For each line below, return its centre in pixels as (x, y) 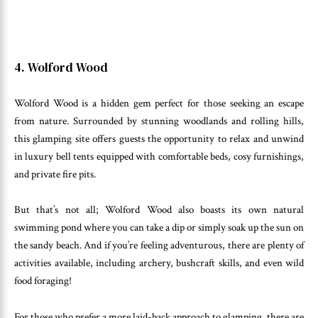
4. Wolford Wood (61, 68)
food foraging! (43, 281)
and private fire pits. (55, 174)
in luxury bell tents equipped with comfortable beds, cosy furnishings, (159, 156)
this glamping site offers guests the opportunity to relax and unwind (159, 138)
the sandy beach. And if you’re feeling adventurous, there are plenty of (159, 246)
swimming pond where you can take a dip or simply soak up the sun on (159, 228)
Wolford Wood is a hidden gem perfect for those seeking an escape (159, 103)
